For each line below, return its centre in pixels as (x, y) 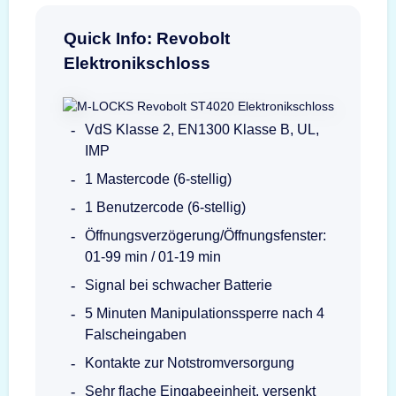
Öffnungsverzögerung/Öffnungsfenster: (206, 235)
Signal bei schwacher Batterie (179, 285)
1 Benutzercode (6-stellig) (165, 207)
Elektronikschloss (137, 63)
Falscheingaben (136, 334)
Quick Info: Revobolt (147, 38)
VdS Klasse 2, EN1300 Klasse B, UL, (202, 129)
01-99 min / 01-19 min (153, 256)
